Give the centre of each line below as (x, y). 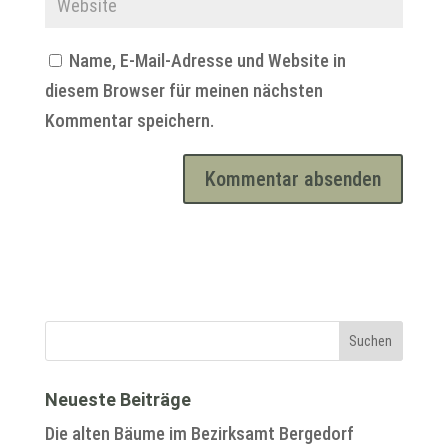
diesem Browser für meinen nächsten (183, 91)
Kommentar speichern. (129, 121)
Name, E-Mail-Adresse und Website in (207, 61)
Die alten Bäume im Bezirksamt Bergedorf (199, 434)
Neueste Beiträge (117, 400)
